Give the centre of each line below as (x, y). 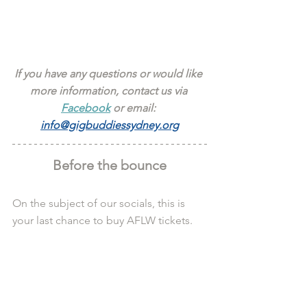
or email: (134, 108)
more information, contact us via (110, 90)
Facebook (86, 108)
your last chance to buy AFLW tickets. (102, 220)
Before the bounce (110, 165)
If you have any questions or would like (110, 73)
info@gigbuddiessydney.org (110, 125)
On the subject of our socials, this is (100, 203)
